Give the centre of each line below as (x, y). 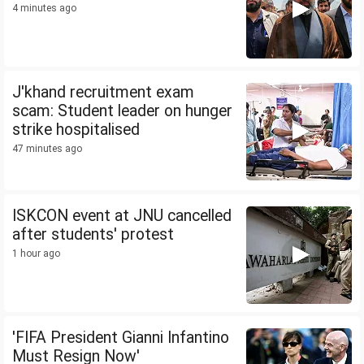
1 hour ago (36, 254)
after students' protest (93, 235)
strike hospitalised (76, 130)
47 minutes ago (47, 149)
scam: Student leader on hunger (122, 111)
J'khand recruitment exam (103, 93)
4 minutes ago (44, 9)
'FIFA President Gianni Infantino (121, 338)
